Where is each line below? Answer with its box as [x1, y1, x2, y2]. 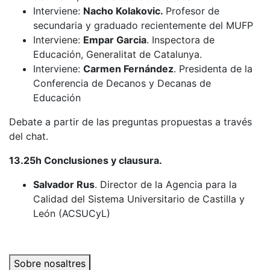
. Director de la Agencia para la [95, 178, 237, 190]
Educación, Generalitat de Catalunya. [33, 48, 202, 60]
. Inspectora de [146, 34, 215, 46]
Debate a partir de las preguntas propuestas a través [9, 116, 252, 128]
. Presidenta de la [174, 63, 253, 75]
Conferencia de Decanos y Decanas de [33, 77, 211, 89]
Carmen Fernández [83, 63, 174, 75]
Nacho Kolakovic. [83, 5, 166, 17]
